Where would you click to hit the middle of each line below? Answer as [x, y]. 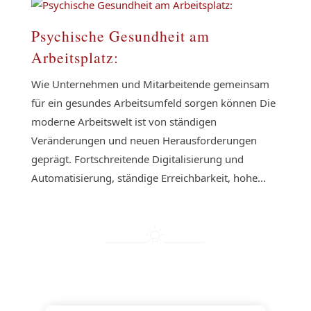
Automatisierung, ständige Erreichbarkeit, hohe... [148, 178]
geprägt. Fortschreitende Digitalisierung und [137, 159]
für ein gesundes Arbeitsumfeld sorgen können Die [153, 103]
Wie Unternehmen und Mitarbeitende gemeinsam [150, 84]
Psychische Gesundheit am [120, 36]
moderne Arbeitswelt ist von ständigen [124, 121]
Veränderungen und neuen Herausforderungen [144, 140]
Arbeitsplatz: [75, 57]
